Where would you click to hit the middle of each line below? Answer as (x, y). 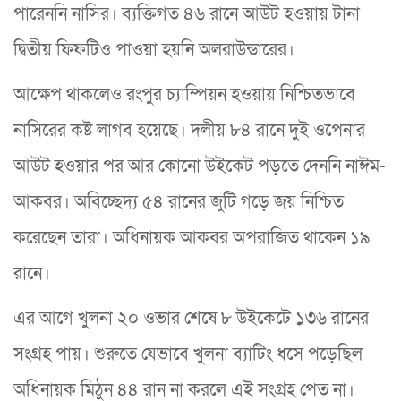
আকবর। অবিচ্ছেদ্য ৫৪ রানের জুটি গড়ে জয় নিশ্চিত (179, 203)
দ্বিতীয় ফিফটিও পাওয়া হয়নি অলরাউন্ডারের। (156, 51)
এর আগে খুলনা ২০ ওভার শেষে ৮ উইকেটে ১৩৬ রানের (191, 319)
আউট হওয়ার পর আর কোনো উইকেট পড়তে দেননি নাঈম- (200, 167)
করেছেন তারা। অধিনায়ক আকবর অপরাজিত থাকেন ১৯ (192, 239)
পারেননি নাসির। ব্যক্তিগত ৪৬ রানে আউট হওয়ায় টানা (187, 15)
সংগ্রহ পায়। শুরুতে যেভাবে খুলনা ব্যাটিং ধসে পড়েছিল (188, 355)
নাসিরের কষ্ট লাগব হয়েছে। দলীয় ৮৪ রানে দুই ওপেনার (189, 131)
